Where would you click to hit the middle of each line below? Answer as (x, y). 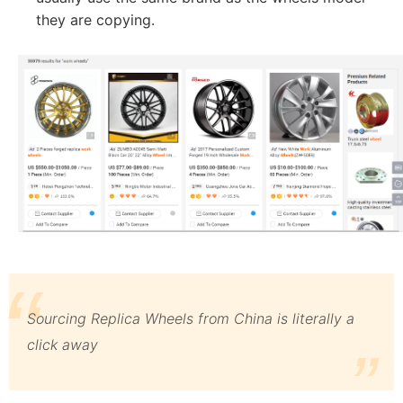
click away (63, 344)
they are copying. (95, 19)
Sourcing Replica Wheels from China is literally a (191, 318)
